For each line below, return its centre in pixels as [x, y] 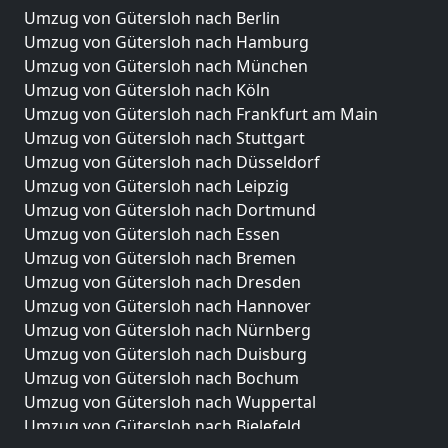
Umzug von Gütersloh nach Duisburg [165, 354]
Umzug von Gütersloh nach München [166, 66]
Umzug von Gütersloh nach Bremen [160, 258]
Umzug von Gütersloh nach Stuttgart [164, 138]
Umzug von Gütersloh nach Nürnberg [167, 330]
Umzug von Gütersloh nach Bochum [161, 378]
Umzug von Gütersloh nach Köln [147, 90]
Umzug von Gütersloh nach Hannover [167, 306]
